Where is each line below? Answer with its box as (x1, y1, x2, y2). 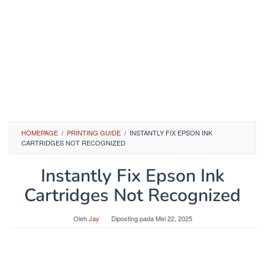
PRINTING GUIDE (67, 128, 121, 137)
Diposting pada (111, 214, 156, 223)
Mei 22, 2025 (155, 214, 192, 223)
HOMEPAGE (21, 128, 58, 137)
